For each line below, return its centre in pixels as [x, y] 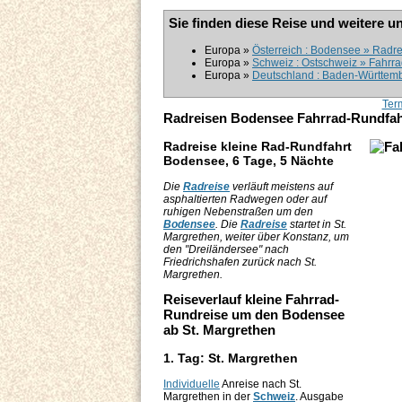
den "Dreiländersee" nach [226, 250]
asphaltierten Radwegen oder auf [245, 200]
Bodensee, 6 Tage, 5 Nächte [249, 161]
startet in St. [317, 225]
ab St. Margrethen [219, 330]
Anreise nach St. [261, 385]
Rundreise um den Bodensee [254, 315]
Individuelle [192, 385]
